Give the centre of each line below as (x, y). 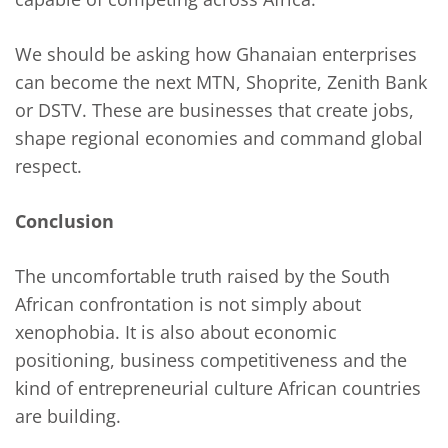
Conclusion (64, 221)
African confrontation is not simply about (188, 304)
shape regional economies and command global (219, 138)
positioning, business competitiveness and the (211, 360)
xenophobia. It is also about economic (176, 332)
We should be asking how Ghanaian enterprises (216, 54)
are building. (68, 416)
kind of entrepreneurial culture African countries (218, 388)
